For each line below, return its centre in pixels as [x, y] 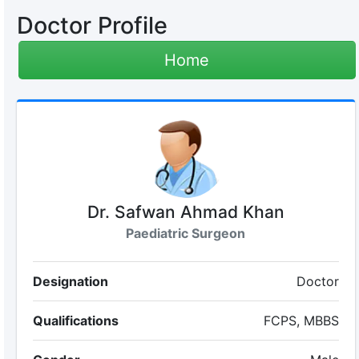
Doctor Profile [92, 25]
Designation [70, 281]
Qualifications [75, 321]
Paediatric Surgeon [186, 233]
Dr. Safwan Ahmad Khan [186, 212]
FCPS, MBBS [302, 321]
